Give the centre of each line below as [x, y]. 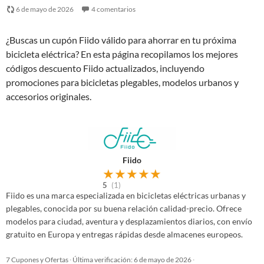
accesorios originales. [49, 96]
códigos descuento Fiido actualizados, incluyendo [105, 68]
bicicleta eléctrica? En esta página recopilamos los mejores [122, 54]
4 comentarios [113, 9]
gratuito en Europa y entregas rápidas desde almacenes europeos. [124, 234]
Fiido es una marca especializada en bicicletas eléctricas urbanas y [126, 195]
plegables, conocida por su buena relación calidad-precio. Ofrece [124, 208]
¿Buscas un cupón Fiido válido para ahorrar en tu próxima [121, 40]
